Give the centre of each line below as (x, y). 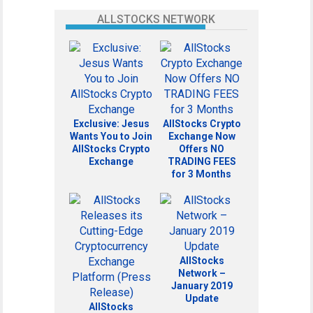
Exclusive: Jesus (111, 124)
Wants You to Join (111, 136)
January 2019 (202, 286)
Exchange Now (202, 136)
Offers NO (202, 149)
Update (202, 298)
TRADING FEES (202, 161)
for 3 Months (202, 174)
